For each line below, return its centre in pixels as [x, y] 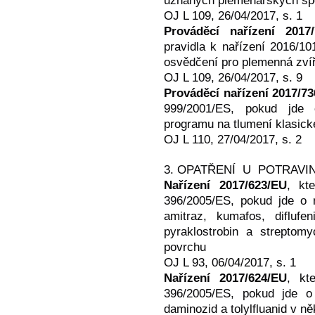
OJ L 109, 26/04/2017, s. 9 [233, 78]
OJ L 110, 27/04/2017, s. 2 [233, 140]
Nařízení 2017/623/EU [225, 185]
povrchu [185, 247]
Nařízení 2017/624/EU [226, 278]
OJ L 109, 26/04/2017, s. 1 [233, 16]
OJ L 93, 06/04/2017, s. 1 [230, 263]
